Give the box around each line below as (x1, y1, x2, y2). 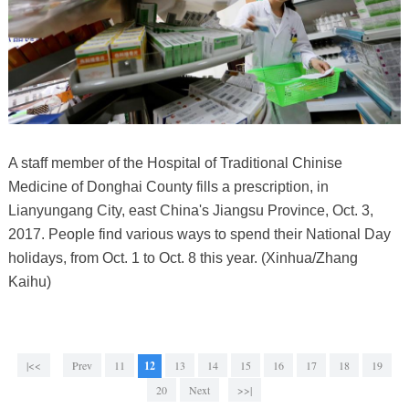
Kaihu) (7, 273, 55, 289)
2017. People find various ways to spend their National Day (7, 225, 391, 242)
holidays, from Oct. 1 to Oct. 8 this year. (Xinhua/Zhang (7, 249, 358, 266)
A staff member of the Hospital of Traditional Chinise (7, 154, 342, 171)
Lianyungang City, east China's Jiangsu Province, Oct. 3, (7, 202, 373, 218)
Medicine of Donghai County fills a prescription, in (7, 178, 329, 194)
